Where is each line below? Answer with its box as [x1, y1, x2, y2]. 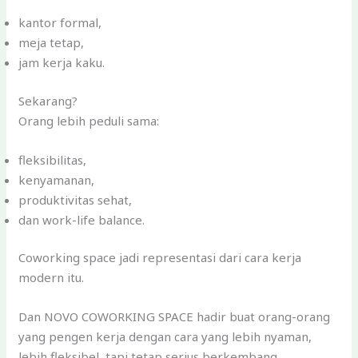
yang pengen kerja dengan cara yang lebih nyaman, [18, 328, 312, 345]
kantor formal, [18, 14, 102, 31]
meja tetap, [18, 34, 85, 51]
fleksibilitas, [18, 151, 87, 168]
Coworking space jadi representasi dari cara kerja [18, 249, 302, 266]
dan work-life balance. [18, 211, 145, 228]
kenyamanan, [18, 171, 95, 188]
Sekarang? [18, 92, 78, 109]
